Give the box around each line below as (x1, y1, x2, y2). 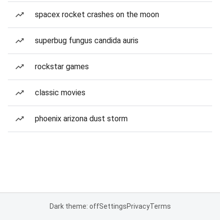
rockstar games (35, 62, 89, 71)
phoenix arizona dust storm (35, 114, 128, 123)
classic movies (35, 88, 85, 97)
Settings (99, 202, 127, 210)
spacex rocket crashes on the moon (35, 10, 159, 19)
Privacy (126, 202, 150, 210)
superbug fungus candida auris (35, 36, 138, 45)
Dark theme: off (49, 202, 99, 210)
